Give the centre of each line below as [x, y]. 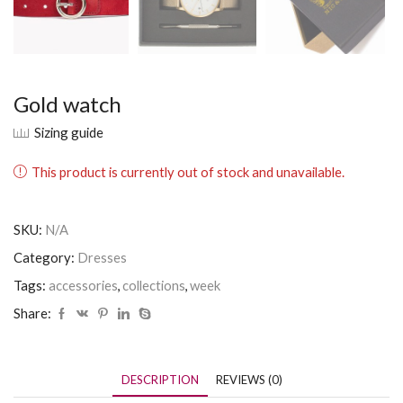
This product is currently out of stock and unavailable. [188, 171]
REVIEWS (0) [249, 379]
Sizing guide [69, 132]
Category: [44, 257]
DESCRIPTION [160, 379]
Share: [32, 313]
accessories [83, 285]
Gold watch [67, 103]
